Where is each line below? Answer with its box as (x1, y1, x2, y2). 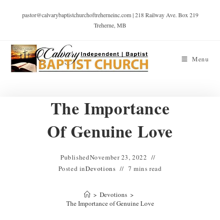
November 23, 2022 (89, 153, 147, 162)
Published (60, 153, 90, 162)
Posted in (58, 164, 86, 173)
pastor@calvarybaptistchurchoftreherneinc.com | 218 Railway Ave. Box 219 (22, 11, 198, 19)
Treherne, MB (94, 21, 126, 29)
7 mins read (128, 164, 162, 173)
